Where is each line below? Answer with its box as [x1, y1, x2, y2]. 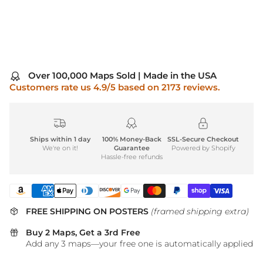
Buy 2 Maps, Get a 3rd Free [26, 227, 140, 238]
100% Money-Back [102, 134, 161, 143]
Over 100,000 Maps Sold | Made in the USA [28, 69, 217, 81]
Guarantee [113, 143, 150, 152]
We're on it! [42, 143, 78, 152]
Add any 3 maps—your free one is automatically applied [26, 238, 253, 249]
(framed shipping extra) [151, 205, 249, 217]
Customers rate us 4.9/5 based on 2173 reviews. [9, 81, 220, 93]
